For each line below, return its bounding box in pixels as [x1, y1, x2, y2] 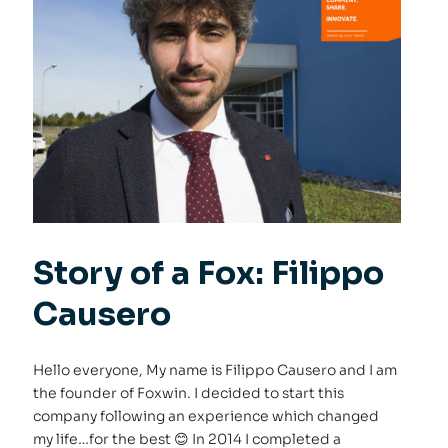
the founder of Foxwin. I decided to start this [33, 383, 345, 402]
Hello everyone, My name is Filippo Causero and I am [33, 360, 398, 379]
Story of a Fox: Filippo [33, 252, 385, 293]
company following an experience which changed [33, 406, 380, 425]
